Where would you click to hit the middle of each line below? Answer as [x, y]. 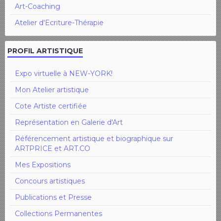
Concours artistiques [50, 181]
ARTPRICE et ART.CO [53, 148]
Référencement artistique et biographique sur [94, 138]
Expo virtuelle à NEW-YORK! [64, 73]
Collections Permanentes [58, 213]
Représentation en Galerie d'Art [69, 122]
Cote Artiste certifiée [51, 106]
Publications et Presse [53, 197]
